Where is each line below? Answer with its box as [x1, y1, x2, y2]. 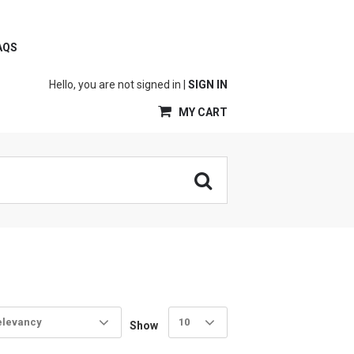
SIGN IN [188, 78, 228, 91]
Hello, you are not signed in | [49, 78, 188, 91]
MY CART [176, 106, 228, 119]
